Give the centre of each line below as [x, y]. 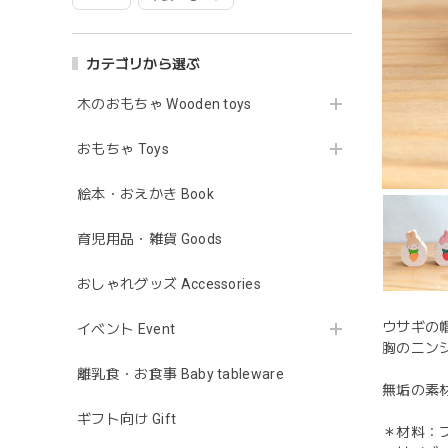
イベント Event [126, 328]
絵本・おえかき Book [145, 193]
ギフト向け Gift [127, 418]
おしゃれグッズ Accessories [169, 283]
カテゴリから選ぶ [143, 63]
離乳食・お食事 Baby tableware [181, 373]
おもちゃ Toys [123, 148]
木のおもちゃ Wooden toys [164, 103]
